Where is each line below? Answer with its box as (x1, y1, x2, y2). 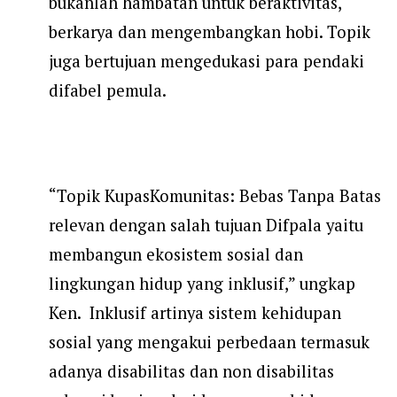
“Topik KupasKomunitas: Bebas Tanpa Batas (49, 185, 381, 207)
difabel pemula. (49, 80, 170, 102)
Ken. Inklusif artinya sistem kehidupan (49, 302, 341, 324)
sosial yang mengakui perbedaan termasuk (49, 331, 370, 354)
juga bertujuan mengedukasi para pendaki (49, 51, 364, 73)
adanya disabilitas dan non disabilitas (49, 361, 334, 383)
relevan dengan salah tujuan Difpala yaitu (49, 214, 363, 237)
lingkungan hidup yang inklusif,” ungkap (49, 273, 355, 295)
